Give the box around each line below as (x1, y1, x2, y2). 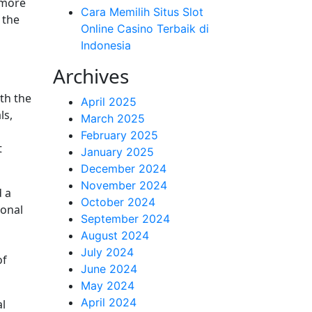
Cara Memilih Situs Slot (81, 5, 203, 19)
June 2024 (81, 262, 137, 276)
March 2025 (81, 111, 145, 125)
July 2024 (81, 245, 134, 259)
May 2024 (81, 279, 134, 292)
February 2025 (81, 128, 158, 142)
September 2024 (81, 212, 170, 226)
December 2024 (81, 162, 166, 175)
